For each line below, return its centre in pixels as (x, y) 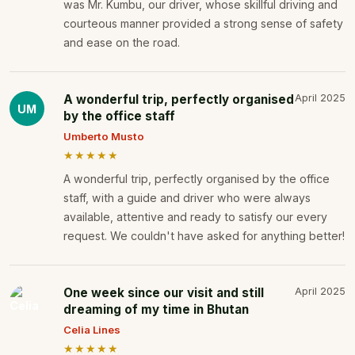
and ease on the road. (122, 43)
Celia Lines (92, 330)
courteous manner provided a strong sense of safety (203, 24)
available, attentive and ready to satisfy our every (195, 217)
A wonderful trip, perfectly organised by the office (197, 179)
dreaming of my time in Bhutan (156, 310)
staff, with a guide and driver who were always (187, 198)
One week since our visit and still (164, 293)
